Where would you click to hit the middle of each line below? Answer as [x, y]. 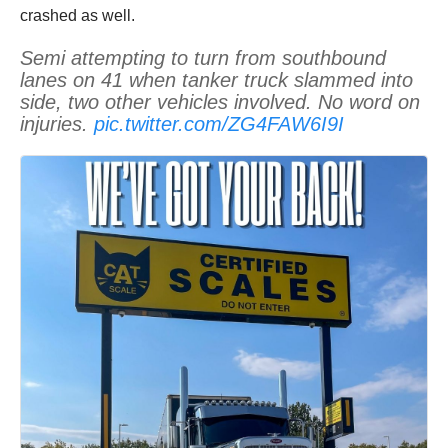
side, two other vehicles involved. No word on [220, 102]
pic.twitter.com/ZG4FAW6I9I [219, 124]
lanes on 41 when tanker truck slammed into [216, 80]
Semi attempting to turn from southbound [203, 58]
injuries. [57, 124]
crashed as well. [77, 16]
